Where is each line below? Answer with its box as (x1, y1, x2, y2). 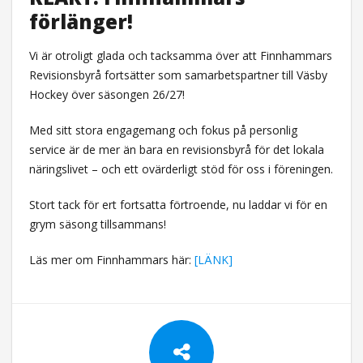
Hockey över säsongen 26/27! (28, 87, 185, 103)
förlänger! (28, 8, 133, 36)
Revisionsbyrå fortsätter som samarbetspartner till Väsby (28, 67, 327, 83)
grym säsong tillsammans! (28, 216, 166, 233)
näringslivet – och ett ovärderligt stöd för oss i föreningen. (28, 161, 333, 177)
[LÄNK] (194, 252, 233, 268)
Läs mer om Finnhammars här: (28, 252, 194, 268)
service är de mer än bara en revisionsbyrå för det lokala (28, 142, 324, 158)
